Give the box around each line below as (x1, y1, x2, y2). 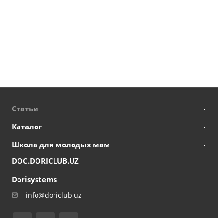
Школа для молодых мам (12, 140, 110, 149)
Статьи (12, 104, 38, 113)
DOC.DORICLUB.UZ (12, 156, 79, 165)
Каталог (12, 122, 42, 131)
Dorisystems (12, 174, 57, 184)
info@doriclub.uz (26, 190, 82, 200)
